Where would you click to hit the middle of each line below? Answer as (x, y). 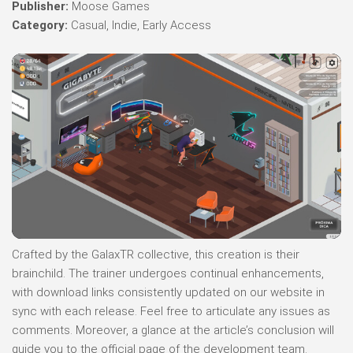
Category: (40, 25)
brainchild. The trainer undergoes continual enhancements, (168, 273)
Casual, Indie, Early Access (139, 25)
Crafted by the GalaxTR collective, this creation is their (156, 254)
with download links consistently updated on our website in (168, 292)
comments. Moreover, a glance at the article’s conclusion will (173, 330)
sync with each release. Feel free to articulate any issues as (171, 311)
